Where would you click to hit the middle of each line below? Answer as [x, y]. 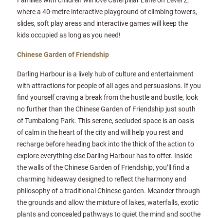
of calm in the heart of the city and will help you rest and [100, 132]
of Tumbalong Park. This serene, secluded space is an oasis [106, 121]
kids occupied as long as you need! [69, 35]
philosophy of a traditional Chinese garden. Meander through [109, 191]
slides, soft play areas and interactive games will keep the [102, 23]
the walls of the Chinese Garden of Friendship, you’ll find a [103, 167]
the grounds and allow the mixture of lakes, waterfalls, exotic [108, 202]
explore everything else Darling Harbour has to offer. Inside [105, 156]
